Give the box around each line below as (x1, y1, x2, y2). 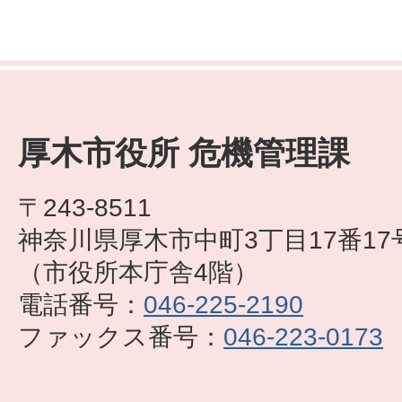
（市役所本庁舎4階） (18, 258, 258, 286)
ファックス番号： (18, 323, 223, 351)
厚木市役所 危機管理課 (18, 135, 350, 171)
